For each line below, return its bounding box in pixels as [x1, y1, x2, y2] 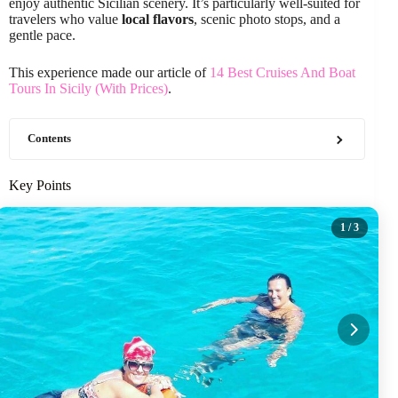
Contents [28, 132, 71, 145]
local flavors [122, 12, 194, 27]
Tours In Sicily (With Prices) [9, 81, 168, 96]
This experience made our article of [9, 65, 210, 80]
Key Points [9, 178, 71, 193]
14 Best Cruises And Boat [210, 65, 355, 80]
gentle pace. [9, 28, 76, 43]
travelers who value [9, 12, 122, 27]
